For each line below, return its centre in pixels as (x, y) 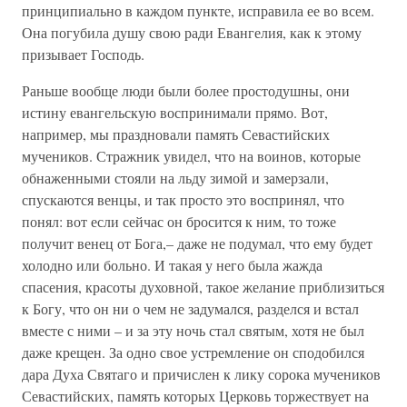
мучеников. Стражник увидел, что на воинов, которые (191, 156)
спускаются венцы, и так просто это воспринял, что (183, 199)
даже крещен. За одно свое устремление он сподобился (193, 352)
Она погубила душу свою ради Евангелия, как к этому (192, 32)
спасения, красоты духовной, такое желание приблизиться (203, 287)
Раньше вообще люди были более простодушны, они (186, 90)
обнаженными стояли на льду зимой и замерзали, (175, 178)
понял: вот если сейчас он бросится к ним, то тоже (179, 221)
